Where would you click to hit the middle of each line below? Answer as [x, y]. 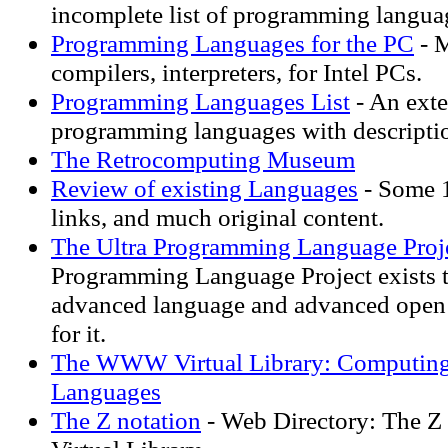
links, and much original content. [217, 217]
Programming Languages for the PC [232, 43]
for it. [78, 333]
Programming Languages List [200, 101]
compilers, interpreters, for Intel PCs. [236, 72]
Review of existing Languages [204, 188]
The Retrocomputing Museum [203, 159]
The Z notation [126, 420]
